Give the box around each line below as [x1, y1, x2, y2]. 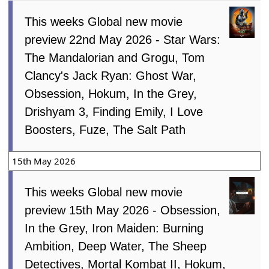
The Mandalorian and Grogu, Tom [25, 50, 205, 64]
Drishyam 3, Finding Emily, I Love [25, 104, 204, 118]
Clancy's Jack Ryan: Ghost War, [25, 68, 197, 82]
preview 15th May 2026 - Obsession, [25, 203, 221, 217]
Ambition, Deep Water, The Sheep [25, 239, 207, 253]
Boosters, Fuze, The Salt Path [25, 122, 186, 136]
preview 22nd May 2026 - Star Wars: [25, 32, 221, 46]
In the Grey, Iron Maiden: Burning [25, 221, 204, 235]
